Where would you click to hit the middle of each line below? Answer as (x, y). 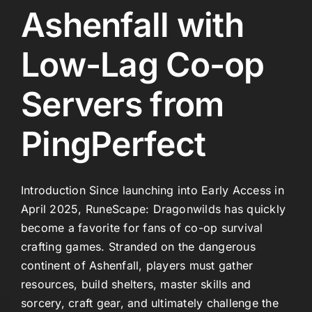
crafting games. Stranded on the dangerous (138, 246)
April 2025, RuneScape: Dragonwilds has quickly (154, 209)
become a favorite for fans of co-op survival (142, 227)
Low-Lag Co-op (143, 64)
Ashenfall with (132, 24)
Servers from (123, 104)
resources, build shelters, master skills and (136, 284)
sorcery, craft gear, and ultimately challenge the (150, 303)
